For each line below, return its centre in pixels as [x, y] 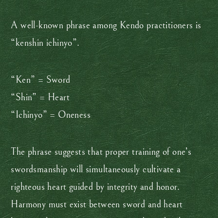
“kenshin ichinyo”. [45, 43]
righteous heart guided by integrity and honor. [95, 187]
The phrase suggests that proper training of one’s [101, 152]
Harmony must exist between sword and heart [97, 204]
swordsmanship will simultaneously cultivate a [96, 169]
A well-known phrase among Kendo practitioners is [106, 25]
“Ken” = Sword [41, 80]
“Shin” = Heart [40, 97]
